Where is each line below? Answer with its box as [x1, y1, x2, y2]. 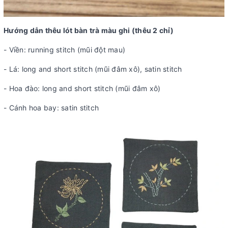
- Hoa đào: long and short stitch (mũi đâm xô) [4, 83, 161, 93]
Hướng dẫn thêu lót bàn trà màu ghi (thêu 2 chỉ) [4, 25, 174, 35]
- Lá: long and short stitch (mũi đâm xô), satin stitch [4, 64, 182, 73]
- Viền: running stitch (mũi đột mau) [4, 45, 125, 54]
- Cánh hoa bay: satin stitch [4, 103, 99, 112]
